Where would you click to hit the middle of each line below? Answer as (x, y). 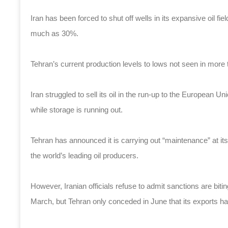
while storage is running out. (77, 110)
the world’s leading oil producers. (84, 155)
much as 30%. (54, 33)
